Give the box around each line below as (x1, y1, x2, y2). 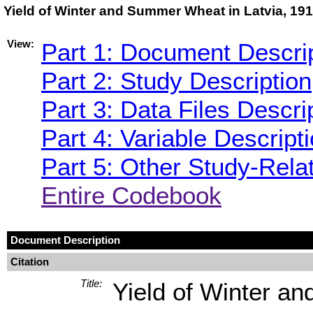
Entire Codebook (41, 181, 221, 210)
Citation (10, 256, 49, 268)
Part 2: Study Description (41, 66, 312, 95)
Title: (80, 277, 102, 289)
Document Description (10, 234, 120, 246)
